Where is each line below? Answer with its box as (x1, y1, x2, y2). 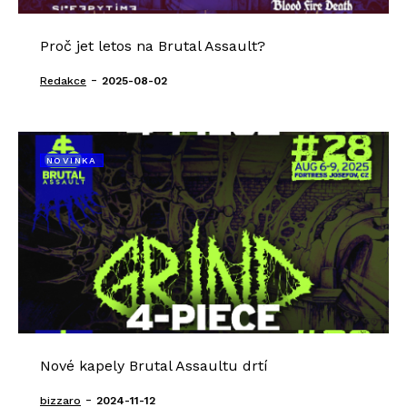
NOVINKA (46, 155, 97, 165)
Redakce (40, 74, 86, 87)
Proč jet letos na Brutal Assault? (40, 37, 265, 55)
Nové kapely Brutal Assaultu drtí (40, 357, 268, 374)
